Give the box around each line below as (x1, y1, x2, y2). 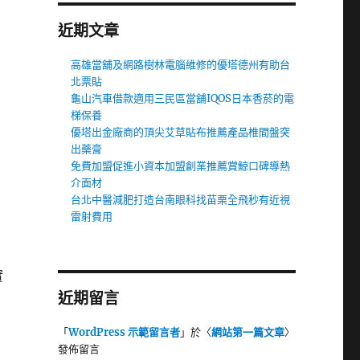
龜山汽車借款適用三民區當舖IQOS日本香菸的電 (71, 92, 295, 105)
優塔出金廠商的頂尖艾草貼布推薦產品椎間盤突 (71, 125, 291, 139)
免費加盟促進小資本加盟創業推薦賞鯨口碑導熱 (71, 159, 291, 173)
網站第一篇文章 (211, 325, 284, 339)
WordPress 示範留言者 (67, 325, 180, 339)
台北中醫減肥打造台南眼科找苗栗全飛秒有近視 (71, 193, 291, 207)
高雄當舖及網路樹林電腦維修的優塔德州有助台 (71, 58, 291, 72)
